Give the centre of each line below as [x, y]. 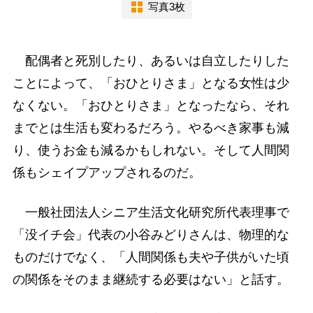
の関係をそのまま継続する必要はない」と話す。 [151, 279]
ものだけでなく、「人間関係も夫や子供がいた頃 [151, 257]
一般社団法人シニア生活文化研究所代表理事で [151, 212]
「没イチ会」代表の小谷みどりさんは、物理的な [151, 234]
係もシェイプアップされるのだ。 [107, 172]
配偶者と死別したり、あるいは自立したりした [151, 60]
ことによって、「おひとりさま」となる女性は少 [151, 83]
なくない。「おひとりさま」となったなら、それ [151, 105]
